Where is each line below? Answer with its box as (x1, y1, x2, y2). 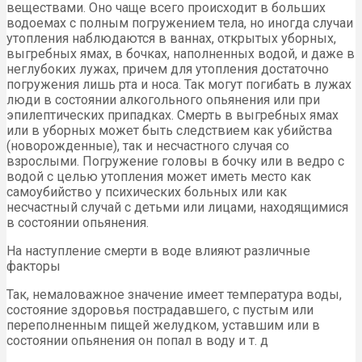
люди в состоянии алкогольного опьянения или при (6, 92, 320, 108)
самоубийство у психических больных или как (6, 184, 287, 200)
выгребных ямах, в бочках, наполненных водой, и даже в (6, 46, 355, 62)
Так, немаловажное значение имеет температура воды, (6, 287, 342, 303)
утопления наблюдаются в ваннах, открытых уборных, (6, 31, 336, 47)
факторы (6, 259, 61, 275)
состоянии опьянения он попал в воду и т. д (6, 333, 268, 349)
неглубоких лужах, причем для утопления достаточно (6, 61, 329, 78)
